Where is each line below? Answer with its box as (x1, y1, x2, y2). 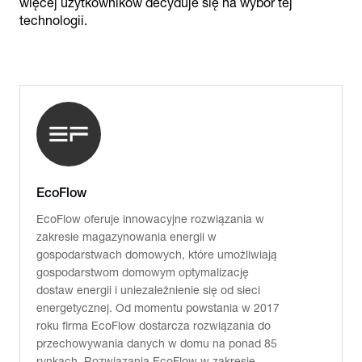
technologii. (19, 13, 87, 28)
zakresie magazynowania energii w (36, 230, 217, 243)
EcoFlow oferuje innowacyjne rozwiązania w (36, 213, 264, 225)
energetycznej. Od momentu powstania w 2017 (36, 301, 280, 314)
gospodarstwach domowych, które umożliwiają (36, 248, 277, 261)
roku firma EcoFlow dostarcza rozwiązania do (36, 319, 271, 332)
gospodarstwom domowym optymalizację (36, 266, 249, 279)
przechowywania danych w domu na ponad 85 (36, 337, 277, 350)
